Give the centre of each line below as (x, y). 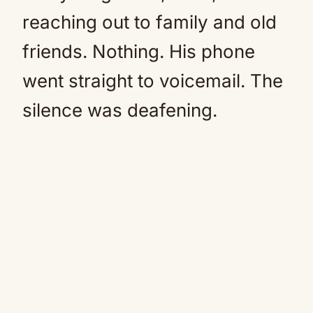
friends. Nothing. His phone (139, 51)
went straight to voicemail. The (153, 81)
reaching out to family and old (150, 22)
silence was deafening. (120, 110)
